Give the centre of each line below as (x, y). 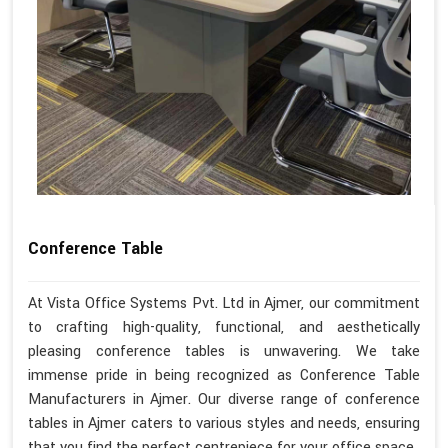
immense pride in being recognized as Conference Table (224, 376)
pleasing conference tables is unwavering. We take (224, 352)
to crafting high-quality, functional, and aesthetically (224, 328)
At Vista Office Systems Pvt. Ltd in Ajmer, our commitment (224, 304)
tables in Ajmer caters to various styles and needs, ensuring (224, 424)
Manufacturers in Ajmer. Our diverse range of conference (224, 400)
